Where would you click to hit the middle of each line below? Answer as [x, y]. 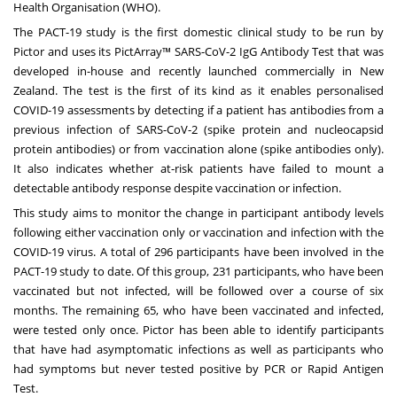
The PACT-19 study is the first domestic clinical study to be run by [198, 31]
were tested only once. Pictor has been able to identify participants [198, 329]
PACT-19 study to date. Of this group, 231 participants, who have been [198, 271]
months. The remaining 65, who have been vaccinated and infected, [198, 310]
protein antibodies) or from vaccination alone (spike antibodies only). [198, 148]
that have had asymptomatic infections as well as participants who [198, 349]
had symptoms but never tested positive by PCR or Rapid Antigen [198, 368]
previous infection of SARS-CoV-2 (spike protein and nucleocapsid [198, 129]
